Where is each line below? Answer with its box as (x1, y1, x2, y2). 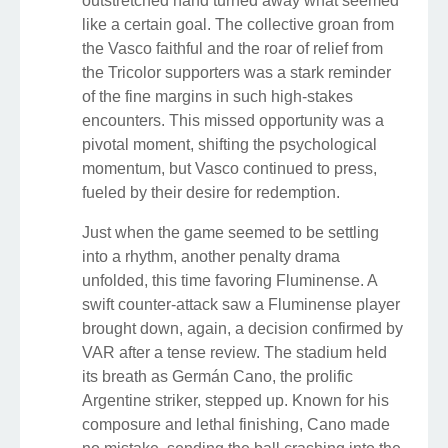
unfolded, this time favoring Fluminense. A (82, 271, 377, 289)
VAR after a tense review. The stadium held (82, 343, 387, 361)
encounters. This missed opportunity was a (82, 111, 384, 129)
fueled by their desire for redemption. (82, 183, 340, 201)
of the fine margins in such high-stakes (82, 87, 353, 105)
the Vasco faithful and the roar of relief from (82, 39, 383, 57)
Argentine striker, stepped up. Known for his (82, 391, 389, 409)
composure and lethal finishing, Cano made (82, 415, 390, 433)
